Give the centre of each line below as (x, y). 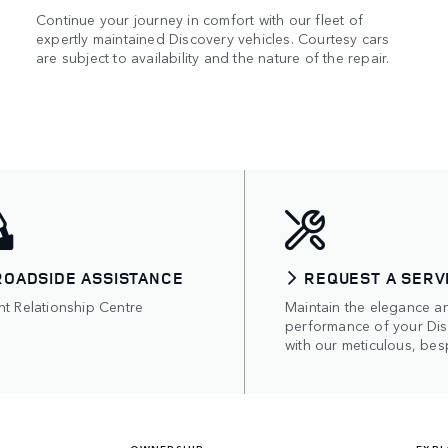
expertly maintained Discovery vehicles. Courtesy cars (213, 38)
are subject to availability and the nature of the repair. (213, 57)
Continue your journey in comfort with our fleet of (200, 19)
